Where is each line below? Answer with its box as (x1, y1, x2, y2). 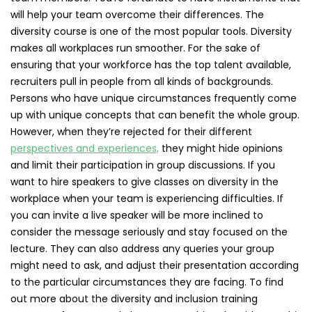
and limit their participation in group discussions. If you (10, 158, 275, 172)
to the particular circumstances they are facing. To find (10, 275, 283, 289)
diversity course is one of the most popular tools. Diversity (10, 24, 292, 38)
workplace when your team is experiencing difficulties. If (10, 192, 283, 205)
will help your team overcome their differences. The (10, 8, 264, 22)
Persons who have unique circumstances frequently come (10, 91, 297, 105)
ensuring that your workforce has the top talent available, (10, 58, 291, 72)
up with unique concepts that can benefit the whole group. (10, 108, 299, 122)
